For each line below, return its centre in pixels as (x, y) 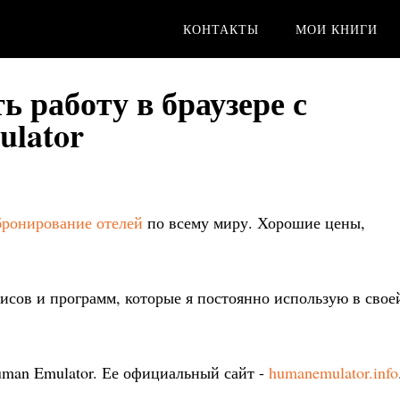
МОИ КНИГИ (337, 29)
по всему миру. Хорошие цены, (254, 222)
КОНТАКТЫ (221, 29)
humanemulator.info (333, 372)
